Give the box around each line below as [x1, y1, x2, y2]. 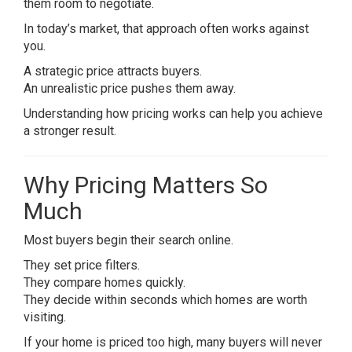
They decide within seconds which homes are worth [24, 292, 307, 307]
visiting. [24, 310, 66, 324]
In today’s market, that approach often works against [24, 21, 309, 36]
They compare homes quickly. [24, 275, 185, 290]
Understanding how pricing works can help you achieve [24, 106, 323, 121]
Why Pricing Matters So [24, 171, 268, 199]
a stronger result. [24, 123, 116, 138]
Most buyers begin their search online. [24, 233, 233, 247]
